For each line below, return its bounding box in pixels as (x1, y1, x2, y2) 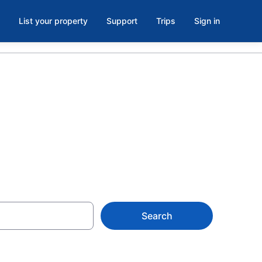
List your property (19, 16, 88, 26)
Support (106, 16, 137, 26)
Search (141, 210, 173, 222)
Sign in (194, 16, 220, 26)
